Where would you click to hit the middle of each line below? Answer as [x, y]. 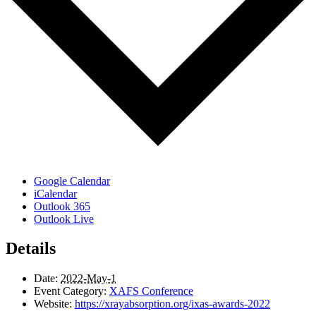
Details [31, 249]
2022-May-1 [89, 279]
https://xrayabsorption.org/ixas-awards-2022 [172, 304]
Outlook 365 [62, 206]
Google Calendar [72, 181]
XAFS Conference [151, 291]
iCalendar [55, 193]
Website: [53, 304]
